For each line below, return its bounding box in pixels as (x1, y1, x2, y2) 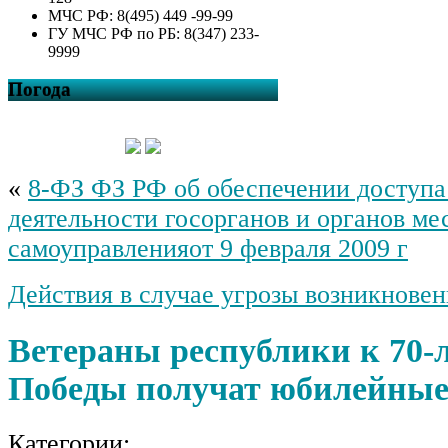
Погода (8, 79, 71, 101)
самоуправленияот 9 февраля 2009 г (8, 234, 408, 264)
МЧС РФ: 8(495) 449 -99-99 (48, 6, 233, 24)
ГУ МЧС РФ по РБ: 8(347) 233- (48, 24, 259, 42)
